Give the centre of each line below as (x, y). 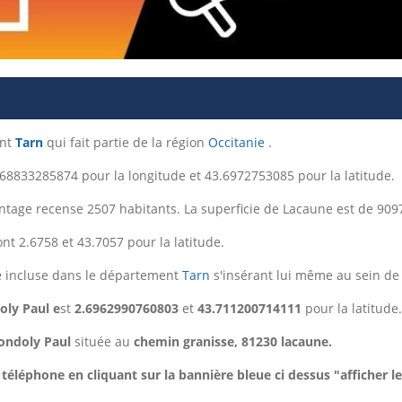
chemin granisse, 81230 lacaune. (233, 341)
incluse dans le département (92, 275)
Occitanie (236, 142)
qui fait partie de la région (126, 142)
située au (102, 341)
